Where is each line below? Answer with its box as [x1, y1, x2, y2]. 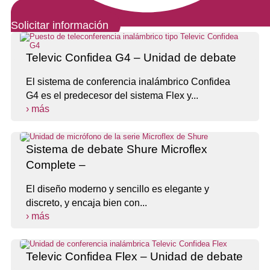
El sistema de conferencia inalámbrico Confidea [26, 77, 230, 87]
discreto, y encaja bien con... [26, 198, 147, 209]
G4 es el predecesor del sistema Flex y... [26, 90, 198, 101]
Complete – [26, 159, 86, 172]
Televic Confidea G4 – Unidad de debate [26, 51, 236, 64]
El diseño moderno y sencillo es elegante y [26, 184, 209, 195]
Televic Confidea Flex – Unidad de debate [26, 250, 243, 263]
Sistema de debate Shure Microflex [26, 143, 207, 156]
